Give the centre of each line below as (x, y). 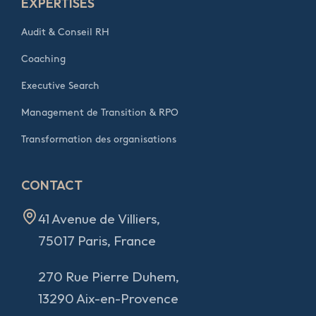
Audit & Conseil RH (65, 32)
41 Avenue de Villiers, (99, 218)
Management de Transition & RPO (100, 112)
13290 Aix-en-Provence (108, 298)
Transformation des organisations (99, 139)
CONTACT (52, 185)
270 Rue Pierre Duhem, (109, 276)
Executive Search (60, 85)
